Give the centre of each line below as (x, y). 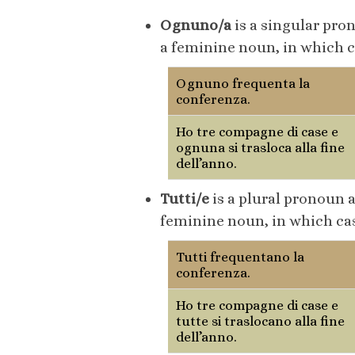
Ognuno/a (196, 25)
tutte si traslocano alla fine (260, 321)
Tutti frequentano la (240, 257)
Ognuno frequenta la (243, 84)
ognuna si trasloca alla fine (260, 148)
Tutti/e (185, 199)
